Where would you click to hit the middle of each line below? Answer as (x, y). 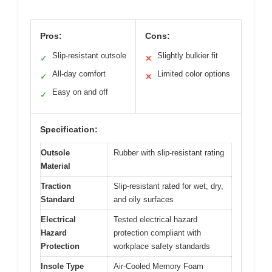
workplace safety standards (162, 246)
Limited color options (194, 73)
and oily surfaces (144, 199)
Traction (56, 186)
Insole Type (62, 266)
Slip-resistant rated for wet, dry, (168, 186)
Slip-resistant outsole (89, 55)
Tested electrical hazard (155, 219)
